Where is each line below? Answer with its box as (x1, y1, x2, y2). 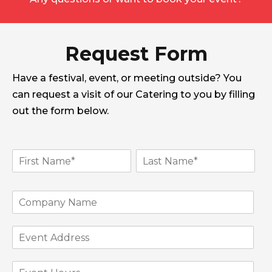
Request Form (64, 42, 208, 66)
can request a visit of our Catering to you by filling (12, 89, 255, 100)
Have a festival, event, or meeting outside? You (12, 72, 242, 84)
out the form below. (12, 105, 109, 117)
